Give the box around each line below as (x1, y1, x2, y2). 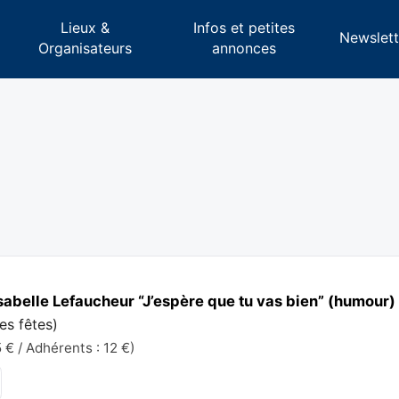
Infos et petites (192, 18, 295, 37)
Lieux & (61, 18, 110, 37)
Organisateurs (38, 38, 133, 57)
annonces (211, 38, 276, 57)
